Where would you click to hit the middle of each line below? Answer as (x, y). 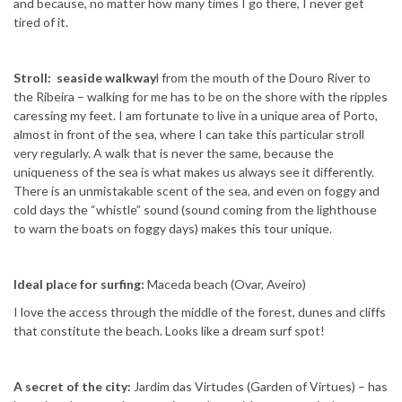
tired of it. (41, 22)
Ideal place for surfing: (80, 284)
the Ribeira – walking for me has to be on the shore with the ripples (201, 97)
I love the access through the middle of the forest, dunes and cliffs (200, 312)
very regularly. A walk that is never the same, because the (174, 153)
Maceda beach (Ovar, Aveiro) (227, 284)
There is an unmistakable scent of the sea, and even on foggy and (197, 191)
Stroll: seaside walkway (85, 78)
